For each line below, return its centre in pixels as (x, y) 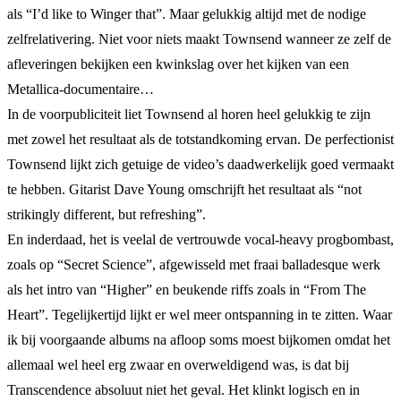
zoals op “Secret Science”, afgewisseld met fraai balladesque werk (194, 264)
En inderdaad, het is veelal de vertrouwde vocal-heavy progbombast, (200, 239)
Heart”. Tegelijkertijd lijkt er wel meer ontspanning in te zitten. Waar (200, 314)
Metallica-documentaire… (81, 89)
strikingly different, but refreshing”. (107, 214)
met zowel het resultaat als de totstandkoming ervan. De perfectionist (200, 139)
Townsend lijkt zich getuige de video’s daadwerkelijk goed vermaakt (200, 164)
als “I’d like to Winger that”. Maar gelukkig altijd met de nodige (187, 13)
